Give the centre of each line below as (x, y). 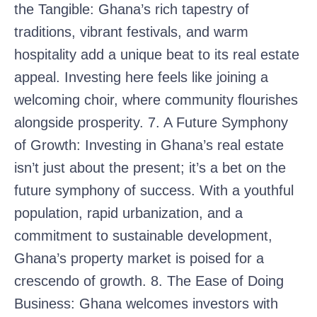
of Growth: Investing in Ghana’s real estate (149, 145)
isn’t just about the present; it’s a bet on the (150, 167)
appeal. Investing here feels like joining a (141, 77)
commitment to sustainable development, (143, 235)
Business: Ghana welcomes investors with (146, 303)
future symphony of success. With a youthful (154, 190)
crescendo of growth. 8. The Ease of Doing (149, 281)
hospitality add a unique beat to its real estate (157, 54)
